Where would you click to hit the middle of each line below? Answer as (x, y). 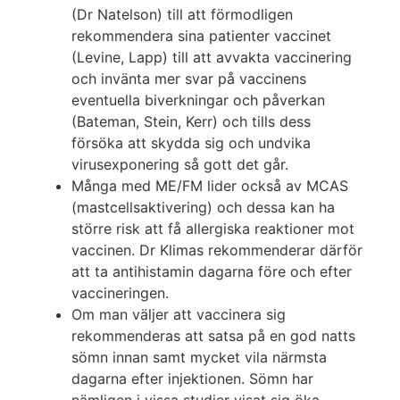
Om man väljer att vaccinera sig (179, 315)
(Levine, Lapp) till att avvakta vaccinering (212, 58)
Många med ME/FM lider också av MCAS (210, 186)
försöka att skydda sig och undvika (191, 143)
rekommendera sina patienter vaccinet (201, 36)
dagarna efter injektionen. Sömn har (192, 379)
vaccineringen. (120, 293)
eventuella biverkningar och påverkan (198, 100)
